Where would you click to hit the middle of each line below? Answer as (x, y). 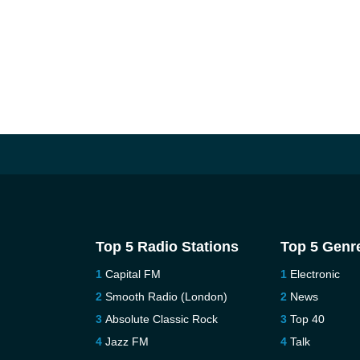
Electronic (315, 274)
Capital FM (133, 274)
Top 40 (308, 319)
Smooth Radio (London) (166, 297)
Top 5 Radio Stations (167, 247)
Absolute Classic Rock (161, 319)
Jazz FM (127, 342)
